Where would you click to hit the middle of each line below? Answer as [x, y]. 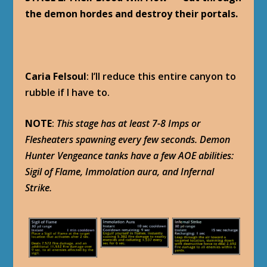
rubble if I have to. [68, 92]
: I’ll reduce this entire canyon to [162, 76]
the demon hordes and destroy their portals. [132, 13]
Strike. [39, 188]
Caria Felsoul [56, 76]
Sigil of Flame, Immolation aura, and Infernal [120, 172]
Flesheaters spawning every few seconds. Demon [128, 140]
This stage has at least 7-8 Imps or [129, 124]
